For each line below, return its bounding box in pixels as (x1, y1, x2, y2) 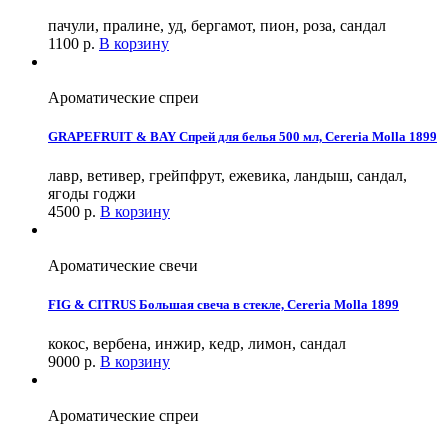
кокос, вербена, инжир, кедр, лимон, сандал (48, 335, 346, 353)
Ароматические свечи (48, 256, 198, 274)
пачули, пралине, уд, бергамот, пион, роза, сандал (48, 16, 386, 34)
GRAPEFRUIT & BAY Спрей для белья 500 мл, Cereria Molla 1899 (48, 128, 437, 144)
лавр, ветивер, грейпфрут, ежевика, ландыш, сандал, (48, 166, 407, 184)
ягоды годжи (48, 184, 136, 202)
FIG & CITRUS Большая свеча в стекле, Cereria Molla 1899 (48, 297, 399, 313)
